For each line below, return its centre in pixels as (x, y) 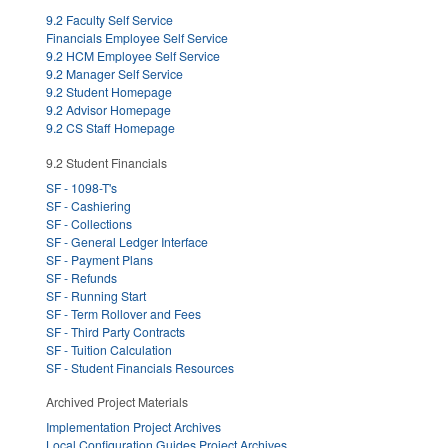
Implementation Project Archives (133, 427)
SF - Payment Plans (99, 259)
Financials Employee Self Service (137, 38)
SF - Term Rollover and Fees (123, 313)
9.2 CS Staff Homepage (110, 128)
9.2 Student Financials (106, 162)
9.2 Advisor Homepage (108, 110)
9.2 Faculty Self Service (109, 20)
